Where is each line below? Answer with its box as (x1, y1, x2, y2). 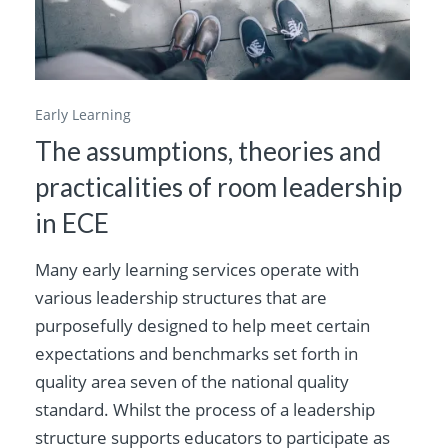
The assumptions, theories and (35, 134, 382, 167)
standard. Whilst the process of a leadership (35, 397, 376, 421)
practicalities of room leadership (35, 170, 403, 203)
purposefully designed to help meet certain (35, 313, 371, 337)
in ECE (35, 206, 110, 239)
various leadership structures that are (35, 285, 328, 309)
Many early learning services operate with (35, 257, 360, 281)
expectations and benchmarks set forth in (35, 341, 359, 365)
